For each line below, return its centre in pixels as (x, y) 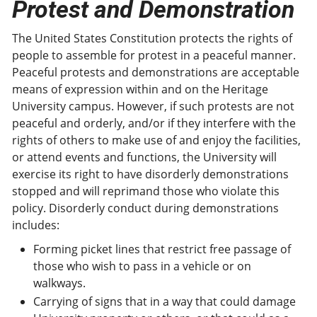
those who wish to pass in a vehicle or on (142, 266)
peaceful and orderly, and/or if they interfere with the (154, 123)
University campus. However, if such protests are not (153, 106)
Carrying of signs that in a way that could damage (165, 301)
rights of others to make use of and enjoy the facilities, (156, 140)
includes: (36, 225)
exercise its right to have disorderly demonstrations (150, 174)
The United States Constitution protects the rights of (152, 38)
